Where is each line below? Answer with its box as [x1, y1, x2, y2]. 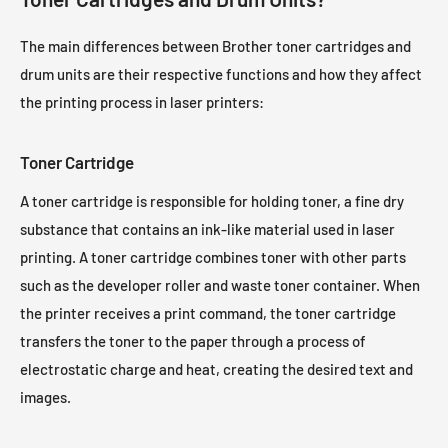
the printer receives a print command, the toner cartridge [20, 304, 396, 323]
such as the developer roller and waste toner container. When [20, 276, 420, 295]
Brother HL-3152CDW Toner [18, 51, 159, 65]
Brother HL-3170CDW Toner [243, 51, 384, 65]
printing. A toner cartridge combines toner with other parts [20, 248, 406, 267]
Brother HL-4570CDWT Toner [243, 117, 394, 131]
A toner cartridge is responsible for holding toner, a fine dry [20, 192, 404, 211]
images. [20, 388, 71, 407]
